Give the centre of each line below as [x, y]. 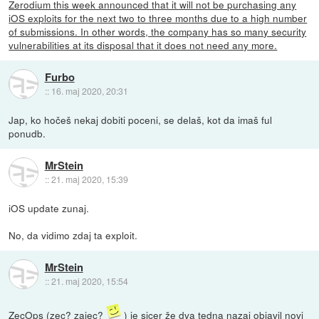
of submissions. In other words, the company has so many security [158, 31]
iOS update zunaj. [49, 208]
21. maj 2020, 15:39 [89, 179]
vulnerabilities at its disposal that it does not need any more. [143, 45]
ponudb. [27, 133]
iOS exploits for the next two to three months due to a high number [158, 17]
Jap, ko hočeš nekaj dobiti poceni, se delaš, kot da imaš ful [141, 119]
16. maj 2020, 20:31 [89, 90]
